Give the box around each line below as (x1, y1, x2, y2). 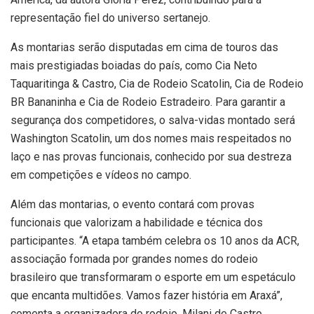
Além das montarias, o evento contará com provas (11, 198, 254, 212)
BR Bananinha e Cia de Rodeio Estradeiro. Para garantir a (11, 95, 285, 109)
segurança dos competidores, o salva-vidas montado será (11, 114, 295, 128)
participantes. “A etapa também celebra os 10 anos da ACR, (11, 234, 299, 248)
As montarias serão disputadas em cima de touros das (11, 41, 278, 55)
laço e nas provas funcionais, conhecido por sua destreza (11, 150, 292, 164)
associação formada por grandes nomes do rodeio (11, 252, 258, 266)
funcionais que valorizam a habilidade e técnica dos (11, 216, 263, 230)
